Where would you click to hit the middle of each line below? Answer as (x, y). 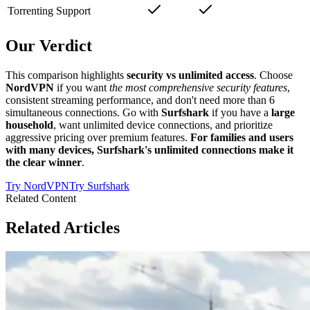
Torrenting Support (49, 11)
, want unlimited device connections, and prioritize (163, 125)
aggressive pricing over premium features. (98, 138)
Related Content (41, 199)
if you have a (240, 113)
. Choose (273, 75)
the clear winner (44, 163)
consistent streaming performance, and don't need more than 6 (140, 100)
